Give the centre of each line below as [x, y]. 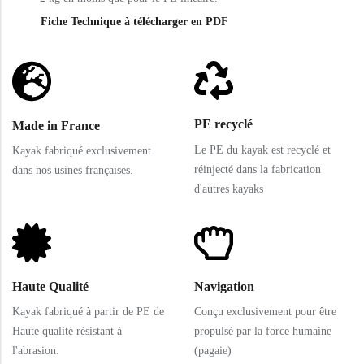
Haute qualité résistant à [67, 331]
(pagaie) [213, 351]
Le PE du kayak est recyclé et [262, 149]
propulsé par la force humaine [263, 331]
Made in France [56, 125]
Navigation [224, 286]
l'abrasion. [36, 351]
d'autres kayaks [229, 188]
